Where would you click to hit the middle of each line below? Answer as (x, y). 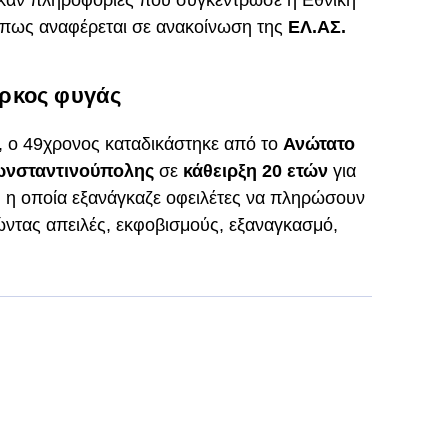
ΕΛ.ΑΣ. (316, 27)
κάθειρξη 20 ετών (257, 171)
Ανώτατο (318, 144)
